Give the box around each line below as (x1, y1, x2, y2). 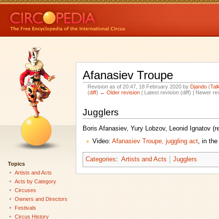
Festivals (14, 204, 36, 211)
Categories (85, 156, 116, 163)
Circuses (14, 187, 36, 193)
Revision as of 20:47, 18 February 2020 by (88, 84, 191, 90)
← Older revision (100, 89, 140, 96)
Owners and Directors (14, 196, 67, 202)
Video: (92, 137, 112, 145)
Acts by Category (14, 178, 56, 184)
